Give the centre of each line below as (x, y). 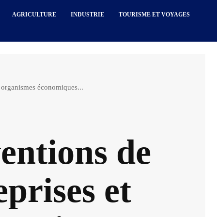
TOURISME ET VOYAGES (155, 15)
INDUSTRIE (88, 15)
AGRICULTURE (34, 15)
